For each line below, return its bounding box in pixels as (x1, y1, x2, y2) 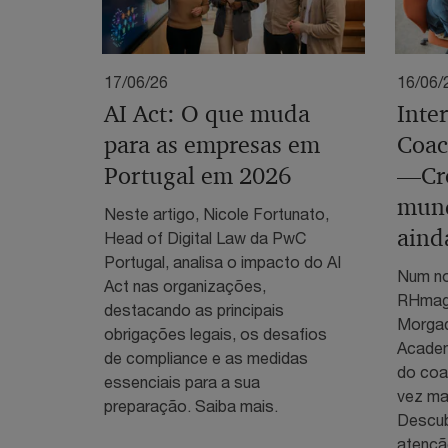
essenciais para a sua (104, 371, 260, 391)
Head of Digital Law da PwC (104, 227, 306, 247)
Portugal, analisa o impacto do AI (104, 251, 341, 271)
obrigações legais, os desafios (104, 323, 327, 343)
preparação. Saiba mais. (104, 395, 278, 415)
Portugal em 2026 (104, 160, 291, 191)
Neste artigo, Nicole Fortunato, (104, 203, 329, 223)
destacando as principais (104, 299, 284, 319)
